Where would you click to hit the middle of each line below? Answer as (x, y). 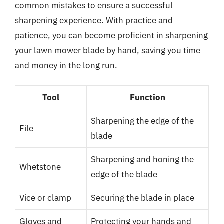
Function (148, 97)
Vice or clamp (45, 198)
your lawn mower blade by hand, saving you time (108, 50)
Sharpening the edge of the (142, 121)
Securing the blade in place (143, 198)
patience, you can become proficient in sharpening (111, 35)
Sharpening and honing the (142, 159)
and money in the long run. (66, 65)
